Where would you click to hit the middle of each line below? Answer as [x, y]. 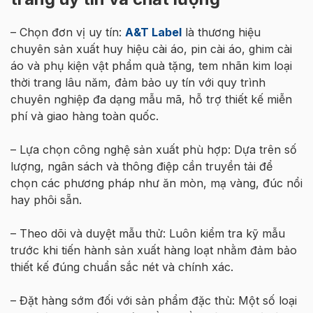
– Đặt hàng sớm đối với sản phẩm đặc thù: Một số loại [154, 300]
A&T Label [153, 32]
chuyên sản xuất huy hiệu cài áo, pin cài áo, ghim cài [151, 49]
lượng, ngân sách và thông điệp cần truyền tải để [141, 166]
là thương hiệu [221, 32]
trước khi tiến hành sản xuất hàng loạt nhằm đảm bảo [154, 250]
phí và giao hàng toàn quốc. [85, 116]
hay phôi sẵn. [46, 199]
